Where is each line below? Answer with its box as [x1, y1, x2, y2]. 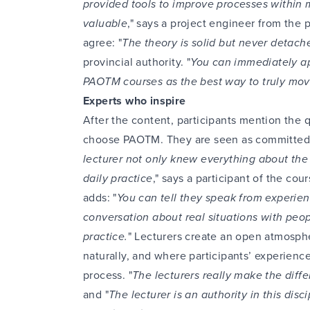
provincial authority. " [83, 54, 191, 70]
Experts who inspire [83, 93, 186, 109]
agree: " [83, 35, 122, 51]
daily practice [83, 170, 153, 186]
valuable [83, 15, 128, 31]
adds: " [83, 190, 117, 206]
